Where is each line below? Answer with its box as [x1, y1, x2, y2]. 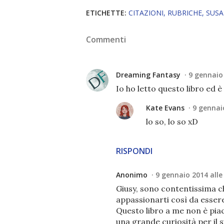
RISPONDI [116, 145, 152, 156]
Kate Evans [146, 103, 184, 112]
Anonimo [116, 170, 147, 179]
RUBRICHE [167, 8, 202, 17]
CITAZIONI [128, 8, 163, 17]
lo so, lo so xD [146, 116, 198, 126]
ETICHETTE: [86, 8, 126, 17]
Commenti [86, 34, 126, 45]
